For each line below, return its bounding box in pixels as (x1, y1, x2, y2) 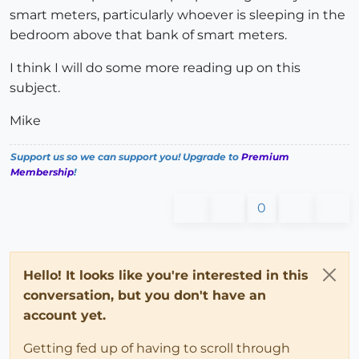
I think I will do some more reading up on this (10, 60, 301, 76)
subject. (10, 80, 60, 96)
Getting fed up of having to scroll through (23, 341, 290, 357)
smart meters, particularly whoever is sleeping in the (10, 7, 345, 23)
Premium (241, 151, 289, 163)
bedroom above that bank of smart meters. (10, 27, 287, 43)
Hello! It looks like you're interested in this (23, 268, 309, 284)
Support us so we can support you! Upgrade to (10, 151, 241, 163)
